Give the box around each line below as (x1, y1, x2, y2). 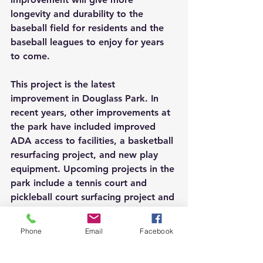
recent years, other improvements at (11, 107, 173, 118)
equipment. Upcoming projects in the (11, 163, 177, 174)
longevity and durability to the (11, 8, 146, 19)
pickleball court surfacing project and (11, 191, 177, 203)
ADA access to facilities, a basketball (11, 135, 176, 146)
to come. (11, 50, 50, 62)
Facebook (140, 226, 173, 235)
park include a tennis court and (11, 177, 150, 188)
